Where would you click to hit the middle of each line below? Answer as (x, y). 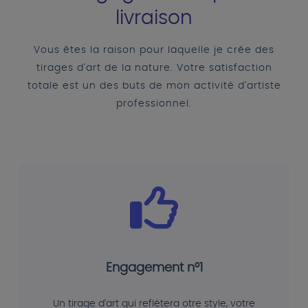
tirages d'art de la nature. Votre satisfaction (154, 68)
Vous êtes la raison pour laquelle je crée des (154, 51)
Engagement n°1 (154, 268)
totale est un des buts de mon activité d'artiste (154, 86)
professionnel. (154, 104)
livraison (154, 19)
